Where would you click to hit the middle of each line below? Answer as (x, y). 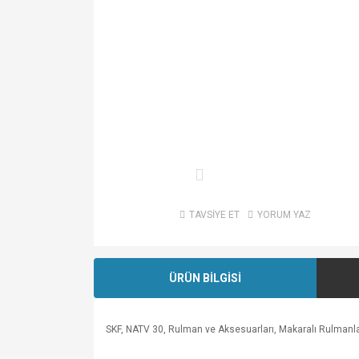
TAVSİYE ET (214, 215)
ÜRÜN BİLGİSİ (205, 278)
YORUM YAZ (284, 215)
